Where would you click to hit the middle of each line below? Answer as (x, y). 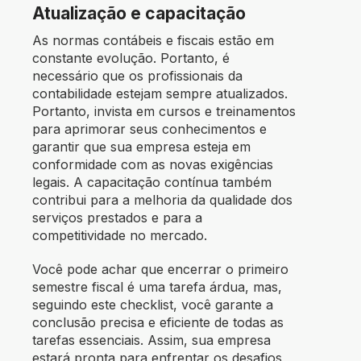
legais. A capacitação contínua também (152, 182)
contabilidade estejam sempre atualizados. (160, 93)
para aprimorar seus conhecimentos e (149, 129)
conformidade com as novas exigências (153, 164)
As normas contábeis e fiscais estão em (153, 40)
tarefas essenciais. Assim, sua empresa (151, 340)
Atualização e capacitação (139, 13)
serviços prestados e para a (117, 217)
